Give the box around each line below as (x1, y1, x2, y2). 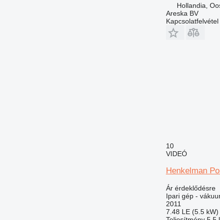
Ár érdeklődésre (165, 184, 216, 192)
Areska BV (165, 9, 198, 17)
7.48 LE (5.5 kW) (165, 207, 219, 216)
